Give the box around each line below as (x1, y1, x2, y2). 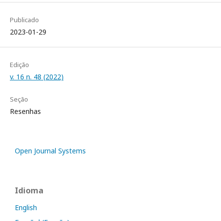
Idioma (15, 184, 43, 196)
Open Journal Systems (15, 146, 86, 155)
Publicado (10, 15, 39, 24)
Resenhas (10, 106, 41, 116)
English (15, 202, 37, 212)
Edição (10, 60, 29, 69)
